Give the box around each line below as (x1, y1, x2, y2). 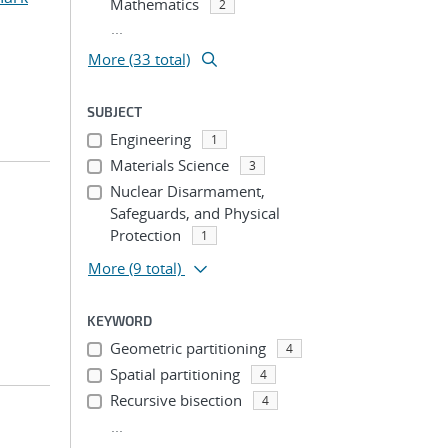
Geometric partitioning (109, 338, 266, 358)
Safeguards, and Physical (109, 203, 280, 223)
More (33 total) (88, 49, 190, 69)
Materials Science (109, 155, 229, 175)
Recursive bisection (109, 390, 242, 410)
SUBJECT (87, 103, 142, 120)
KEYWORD (87, 312, 152, 329)
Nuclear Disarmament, (109, 181, 265, 201)
